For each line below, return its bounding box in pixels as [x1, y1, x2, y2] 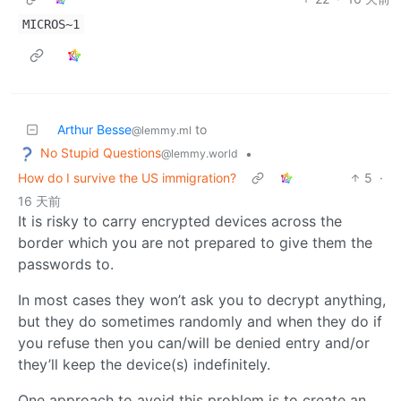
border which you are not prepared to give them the [18, 233, 372, 252]
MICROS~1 [22, 17, 80, 32]
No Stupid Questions [40, 145, 161, 161]
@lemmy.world [161, 147, 238, 161]
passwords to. [18, 254, 114, 273]
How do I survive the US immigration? [18, 169, 236, 185]
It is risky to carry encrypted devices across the [18, 211, 342, 230]
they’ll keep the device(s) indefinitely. [18, 354, 270, 373]
